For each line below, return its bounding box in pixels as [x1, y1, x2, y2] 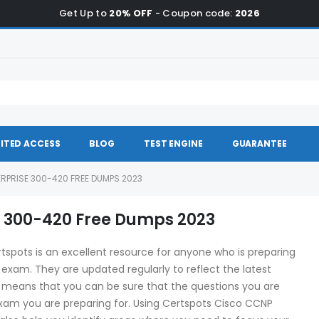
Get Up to [58, 6, 110, 20]
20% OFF [109, 6, 153, 20]
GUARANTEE [231, 137, 287, 150]
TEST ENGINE [144, 137, 203, 150]
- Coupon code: [152, 6, 235, 20]
